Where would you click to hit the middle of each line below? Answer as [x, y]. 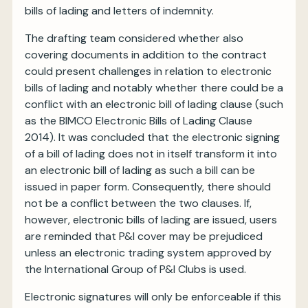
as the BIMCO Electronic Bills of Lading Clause [139, 121]
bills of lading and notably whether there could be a [154, 88]
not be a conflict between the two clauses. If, [138, 203]
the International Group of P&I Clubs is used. [135, 269]
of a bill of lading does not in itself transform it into [151, 154]
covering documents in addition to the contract [146, 55]
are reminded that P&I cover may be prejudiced [144, 236]
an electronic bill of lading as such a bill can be [140, 170]
